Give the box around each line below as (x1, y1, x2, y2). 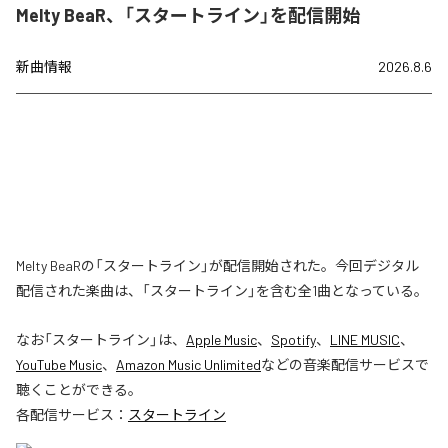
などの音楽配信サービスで (261, 355, 429, 373)
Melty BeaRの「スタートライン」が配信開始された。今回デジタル (16, 256, 419, 274)
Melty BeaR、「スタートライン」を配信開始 (16, 3, 360, 26)
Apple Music (186, 330, 257, 348)
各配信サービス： (16, 405, 128, 423)
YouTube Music (16, 355, 102, 373)
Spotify (271, 330, 316, 348)
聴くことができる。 (16, 380, 142, 398)
